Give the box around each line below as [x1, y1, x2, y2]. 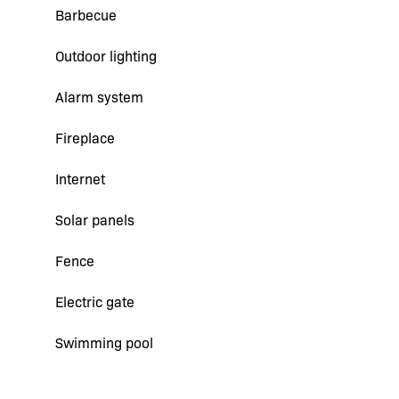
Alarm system [55, 87, 143, 106]
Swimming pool [55, 333, 153, 352]
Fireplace [55, 128, 115, 147]
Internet [55, 169, 105, 188]
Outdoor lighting [55, 46, 157, 65]
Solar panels [55, 210, 134, 229]
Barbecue [55, 5, 117, 24]
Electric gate [55, 292, 134, 311]
